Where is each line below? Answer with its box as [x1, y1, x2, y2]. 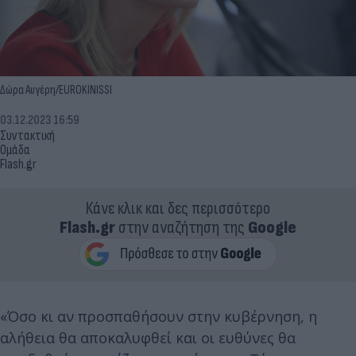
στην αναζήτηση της [115, 216, 248, 238]
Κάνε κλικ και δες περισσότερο [86, 197, 270, 219]
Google [248, 216, 296, 238]
